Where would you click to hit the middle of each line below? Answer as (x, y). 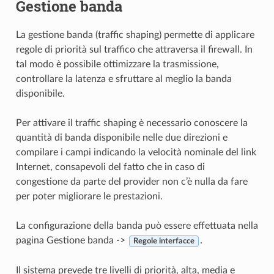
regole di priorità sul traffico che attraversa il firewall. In (134, 50)
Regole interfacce (164, 241)
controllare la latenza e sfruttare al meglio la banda (124, 79)
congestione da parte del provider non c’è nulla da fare (131, 182)
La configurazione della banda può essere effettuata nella (137, 226)
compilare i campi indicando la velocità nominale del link (136, 153)
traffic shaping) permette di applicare (176, 35)
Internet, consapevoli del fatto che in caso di (110, 167)
